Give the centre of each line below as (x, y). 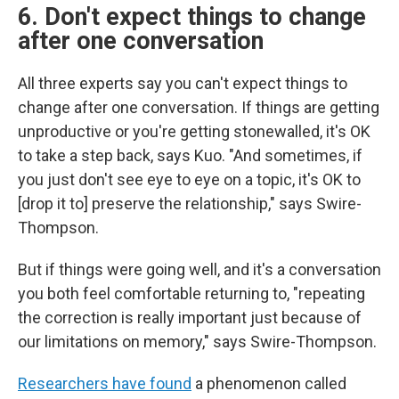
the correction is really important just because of (190, 318)
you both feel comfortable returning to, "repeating (191, 293)
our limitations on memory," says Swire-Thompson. (197, 342)
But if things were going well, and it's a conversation (199, 269)
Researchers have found (105, 383)
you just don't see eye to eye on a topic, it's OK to (189, 179)
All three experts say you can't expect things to (183, 83)
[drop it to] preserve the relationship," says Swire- (190, 204)
